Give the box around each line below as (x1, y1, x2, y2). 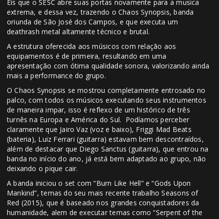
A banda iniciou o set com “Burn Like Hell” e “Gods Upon (7, 178, 191, 188)
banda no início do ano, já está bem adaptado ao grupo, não (7, 154, 206, 164)
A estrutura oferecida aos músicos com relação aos (7, 42, 176, 51)
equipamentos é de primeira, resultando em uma (7, 51, 167, 61)
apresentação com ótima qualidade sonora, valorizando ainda (7, 61, 210, 71)
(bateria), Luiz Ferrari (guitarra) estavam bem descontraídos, (7, 134, 204, 144)
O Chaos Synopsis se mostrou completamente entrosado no (7, 86, 206, 95)
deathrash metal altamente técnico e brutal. (7, 27, 150, 37)
